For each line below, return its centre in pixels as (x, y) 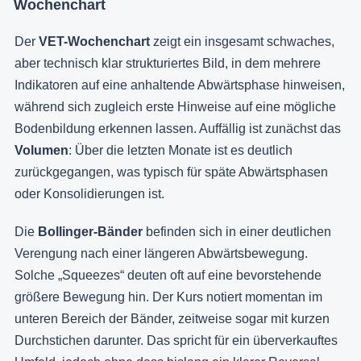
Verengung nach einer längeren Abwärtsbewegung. (161, 254)
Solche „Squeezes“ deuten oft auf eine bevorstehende (168, 276)
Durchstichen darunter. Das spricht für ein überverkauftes (176, 341)
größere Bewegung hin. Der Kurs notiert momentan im (168, 297)
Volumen (41, 151)
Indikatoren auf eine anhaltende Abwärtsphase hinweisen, (180, 85)
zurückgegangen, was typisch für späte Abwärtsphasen (171, 172)
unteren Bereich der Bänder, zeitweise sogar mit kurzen (172, 319)
